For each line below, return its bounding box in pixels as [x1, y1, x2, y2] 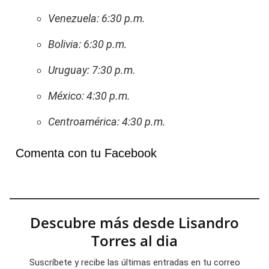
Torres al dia [91, 231, 178, 251]
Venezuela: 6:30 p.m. [48, 12, 145, 25]
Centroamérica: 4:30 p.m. [48, 115, 166, 128]
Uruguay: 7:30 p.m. [48, 64, 136, 77]
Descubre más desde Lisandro [30, 213, 239, 233]
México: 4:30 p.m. [48, 89, 130, 103]
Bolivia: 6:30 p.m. [48, 38, 127, 51]
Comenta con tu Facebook [16, 147, 157, 160]
